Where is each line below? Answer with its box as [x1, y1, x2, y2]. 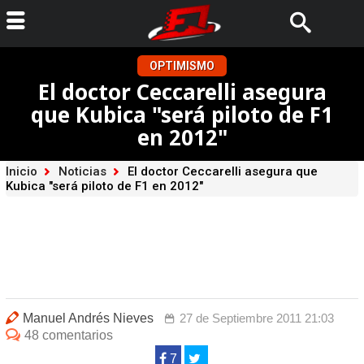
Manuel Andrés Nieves [22, 311, 154, 325]
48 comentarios [24, 328, 113, 342]
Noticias [58, 164, 106, 179]
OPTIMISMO [149, 59, 214, 72]
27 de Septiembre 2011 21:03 [179, 311, 334, 325]
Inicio [5, 164, 37, 179]
